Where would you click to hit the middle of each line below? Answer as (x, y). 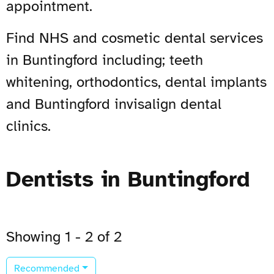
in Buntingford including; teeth (105, 60)
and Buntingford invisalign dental (114, 104)
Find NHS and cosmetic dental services (135, 38)
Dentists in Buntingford (128, 179)
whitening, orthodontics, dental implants (136, 82)
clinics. (28, 126)
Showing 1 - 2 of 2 (64, 236)
